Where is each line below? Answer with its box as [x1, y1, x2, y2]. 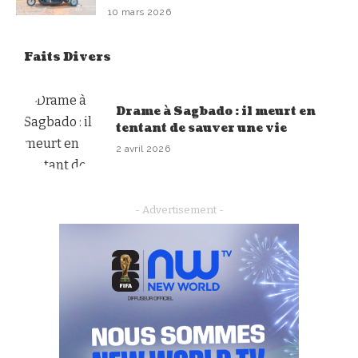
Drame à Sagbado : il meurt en [116, 103, 316, 119]
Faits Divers [24, 49, 111, 66]
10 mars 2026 [108, 6, 172, 18]
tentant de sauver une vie [116, 120, 287, 136]
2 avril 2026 [116, 142, 171, 154]
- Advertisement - [134, 204, 224, 217]
